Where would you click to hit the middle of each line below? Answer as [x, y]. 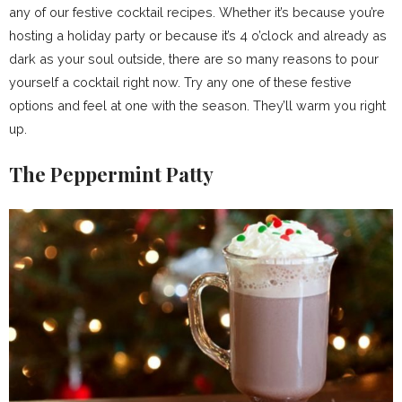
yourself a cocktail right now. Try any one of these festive [180, 82]
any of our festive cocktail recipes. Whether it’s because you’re [197, 12]
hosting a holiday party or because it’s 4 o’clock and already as [198, 35]
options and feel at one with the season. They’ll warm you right [197, 105]
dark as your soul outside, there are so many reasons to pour [194, 59]
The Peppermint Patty [111, 174]
